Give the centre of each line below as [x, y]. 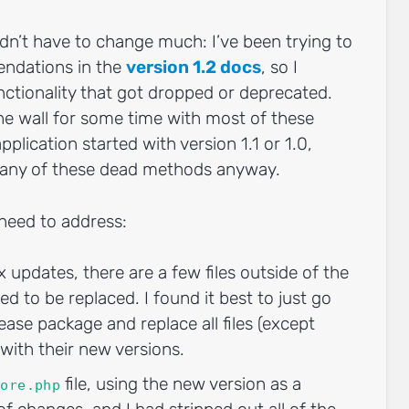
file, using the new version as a [181, 383]
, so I [279, 67]
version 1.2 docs [194, 67]
